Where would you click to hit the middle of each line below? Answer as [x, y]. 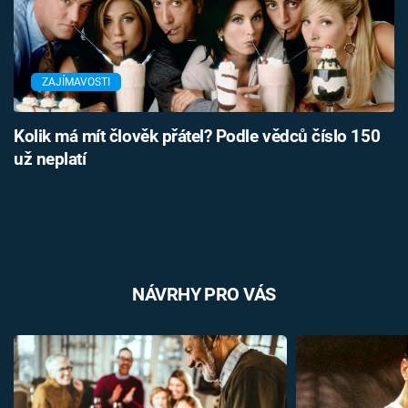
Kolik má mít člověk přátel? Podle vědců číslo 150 [197, 136]
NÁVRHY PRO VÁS [204, 294]
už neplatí [50, 159]
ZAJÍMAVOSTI [76, 82]
